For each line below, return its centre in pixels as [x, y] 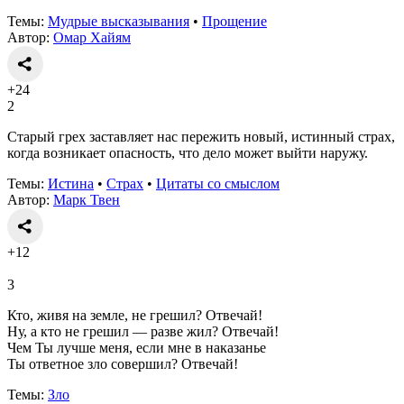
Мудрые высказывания [119, 21]
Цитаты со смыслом [218, 183]
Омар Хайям [92, 37]
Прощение [234, 21]
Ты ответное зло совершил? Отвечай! [123, 363]
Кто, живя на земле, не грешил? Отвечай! [135, 315]
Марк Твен [87, 199]
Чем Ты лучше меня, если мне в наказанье [137, 347]
